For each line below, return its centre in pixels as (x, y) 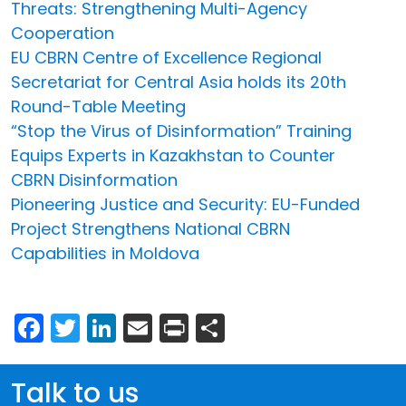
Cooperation (63, 33)
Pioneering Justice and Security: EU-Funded (185, 204)
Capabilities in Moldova (105, 253)
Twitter (127, 325)
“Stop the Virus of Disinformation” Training (181, 130)
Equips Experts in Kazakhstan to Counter (173, 155)
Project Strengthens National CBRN (150, 228)
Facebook (112, 325)
